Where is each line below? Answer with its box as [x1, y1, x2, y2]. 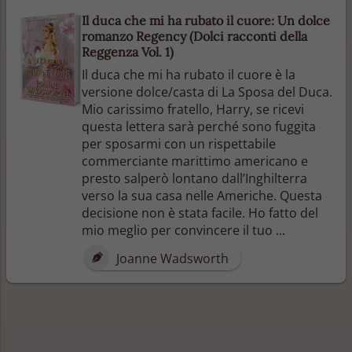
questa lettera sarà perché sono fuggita [82, 117, 316, 135]
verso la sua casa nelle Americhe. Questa [82, 186, 322, 204]
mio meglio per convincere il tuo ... [82, 221, 285, 239]
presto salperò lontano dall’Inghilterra [82, 169, 307, 187]
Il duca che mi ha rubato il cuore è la [82, 65, 295, 83]
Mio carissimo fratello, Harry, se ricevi [82, 100, 304, 118]
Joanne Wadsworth [113, 249, 229, 267]
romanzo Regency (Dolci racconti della [82, 27, 307, 44]
